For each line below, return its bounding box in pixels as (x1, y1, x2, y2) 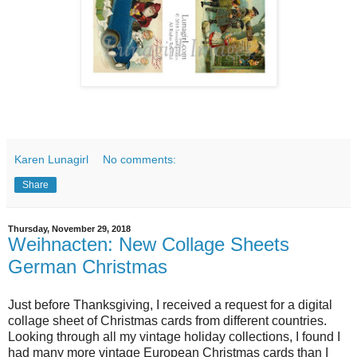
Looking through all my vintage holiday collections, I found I (8, 329, 340, 343)
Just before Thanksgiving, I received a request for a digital (8, 297, 332, 312)
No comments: (103, 152, 177, 166)
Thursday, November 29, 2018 (8, 223, 131, 233)
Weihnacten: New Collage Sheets (8, 233, 289, 255)
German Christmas (8, 255, 167, 277)
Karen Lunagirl (14, 152, 88, 166)
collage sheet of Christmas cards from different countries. (8, 313, 327, 328)
